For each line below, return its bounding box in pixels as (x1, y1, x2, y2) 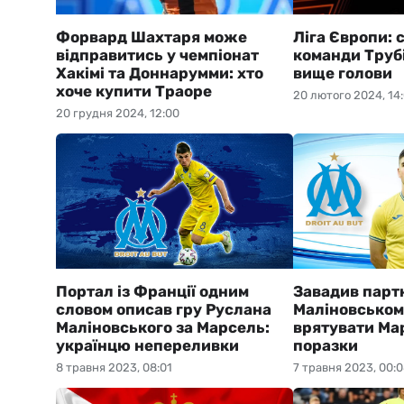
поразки (292, 336, 358, 354)
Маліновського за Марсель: (56, 318, 270, 336)
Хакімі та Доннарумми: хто (56, 64, 263, 82)
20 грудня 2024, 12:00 (56, 106, 179, 120)
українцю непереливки (56, 336, 239, 354)
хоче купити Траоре (56, 82, 212, 100)
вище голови (292, 64, 392, 82)
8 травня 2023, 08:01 (56, 361, 172, 374)
